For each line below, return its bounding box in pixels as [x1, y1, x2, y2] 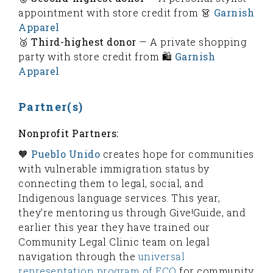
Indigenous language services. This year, [18, 191, 220, 204]
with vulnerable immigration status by [18, 161, 210, 175]
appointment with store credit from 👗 [18, 5, 214, 19]
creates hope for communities [102, 147, 254, 160]
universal [138, 249, 185, 263]
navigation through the [18, 249, 138, 263]
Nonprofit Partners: [18, 126, 119, 140]
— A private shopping [136, 35, 246, 48]
